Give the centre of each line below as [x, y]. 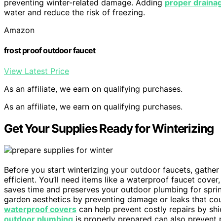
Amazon [19, 30]
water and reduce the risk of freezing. [74, 13]
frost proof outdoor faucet [50, 51]
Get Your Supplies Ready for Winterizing [109, 128]
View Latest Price [37, 71]
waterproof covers [40, 209]
